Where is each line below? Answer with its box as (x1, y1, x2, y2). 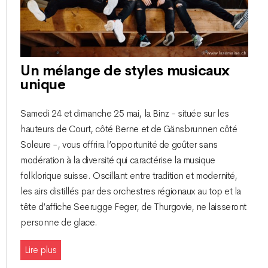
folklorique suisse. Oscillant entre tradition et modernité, (20, 169, 237, 182)
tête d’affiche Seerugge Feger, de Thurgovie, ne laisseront (20, 200, 246, 213)
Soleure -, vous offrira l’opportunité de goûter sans (20, 138, 218, 151)
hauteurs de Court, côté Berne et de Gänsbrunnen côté (20, 123, 237, 135)
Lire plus (25, 243, 57, 256)
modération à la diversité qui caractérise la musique (20, 154, 215, 166)
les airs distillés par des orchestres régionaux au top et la (20, 185, 241, 197)
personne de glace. (20, 216, 100, 229)
